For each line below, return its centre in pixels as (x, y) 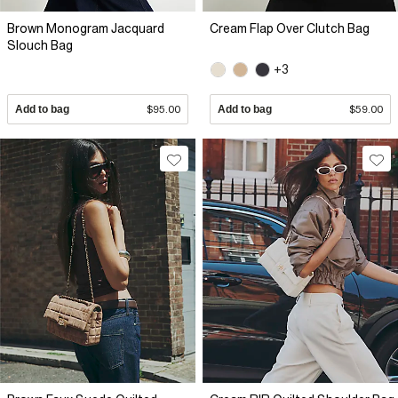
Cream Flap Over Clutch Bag (290, 29)
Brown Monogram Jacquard (86, 29)
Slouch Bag (40, 46)
